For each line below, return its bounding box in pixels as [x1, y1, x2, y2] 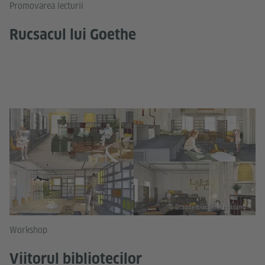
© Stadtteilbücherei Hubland [169, 202, 246, 211]
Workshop [9, 224, 47, 235]
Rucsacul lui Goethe [9, 26, 136, 44]
